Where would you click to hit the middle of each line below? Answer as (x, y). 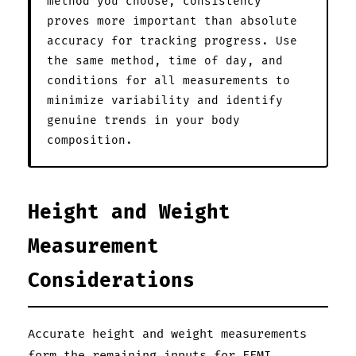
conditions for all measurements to (168, 80)
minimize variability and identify (165, 100)
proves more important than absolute (172, 21)
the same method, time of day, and (165, 60)
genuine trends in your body (143, 120)
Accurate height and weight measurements (167, 334)
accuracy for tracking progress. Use (172, 41)
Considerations (111, 281)
